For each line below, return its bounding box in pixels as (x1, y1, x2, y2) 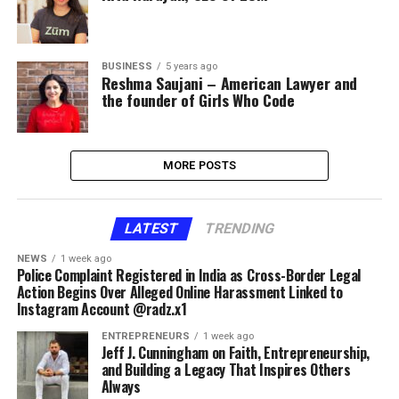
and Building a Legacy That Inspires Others (101, 359, 351, 380)
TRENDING (202, 220, 277, 237)
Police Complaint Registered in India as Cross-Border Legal (16, 265, 362, 286)
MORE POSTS (162, 159, 237, 172)
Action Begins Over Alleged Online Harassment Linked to (16, 281, 343, 303)
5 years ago (165, 61, 217, 72)
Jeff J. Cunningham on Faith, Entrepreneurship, (101, 342, 370, 363)
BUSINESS (101, 61, 152, 72)
